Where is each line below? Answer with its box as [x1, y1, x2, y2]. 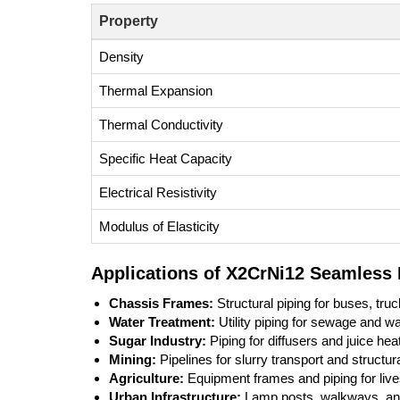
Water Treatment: [109, 314, 215, 329]
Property [99, 13, 158, 29]
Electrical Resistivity [99, 185, 217, 200]
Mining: [109, 352, 156, 367]
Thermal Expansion [99, 83, 212, 98]
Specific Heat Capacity [99, 151, 232, 166]
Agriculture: [109, 371, 184, 386]
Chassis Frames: [109, 296, 213, 311]
